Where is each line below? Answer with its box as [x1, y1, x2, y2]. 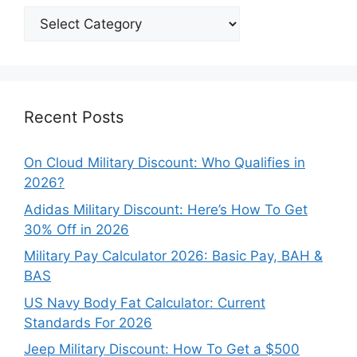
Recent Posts [24, 108, 124, 127]
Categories [23, 47, 92, 64]
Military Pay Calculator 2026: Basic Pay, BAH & [24, 248, 323, 265]
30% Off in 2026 [24, 221, 129, 237]
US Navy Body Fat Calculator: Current [24, 294, 265, 311]
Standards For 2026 [24, 314, 152, 331]
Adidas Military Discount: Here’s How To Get [24, 201, 308, 218]
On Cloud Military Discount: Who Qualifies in [24, 155, 305, 171]
